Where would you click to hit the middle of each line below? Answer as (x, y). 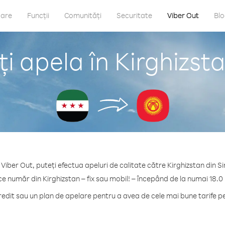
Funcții (38, 15)
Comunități (83, 15)
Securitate (134, 15)
